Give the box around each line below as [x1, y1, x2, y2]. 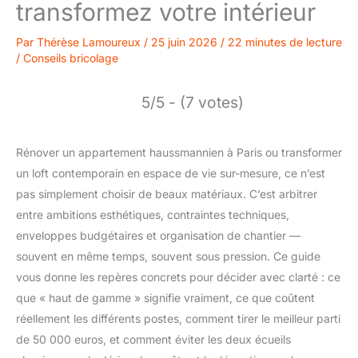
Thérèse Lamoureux [37, 34, 144, 49]
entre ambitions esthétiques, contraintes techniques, [16, 207, 289, 221]
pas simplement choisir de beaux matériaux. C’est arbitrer [16, 186, 317, 201]
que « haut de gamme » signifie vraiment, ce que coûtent [16, 290, 315, 304]
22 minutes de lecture [228, 34, 342, 49]
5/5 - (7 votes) [141, 92, 244, 112]
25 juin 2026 [151, 34, 221, 49]
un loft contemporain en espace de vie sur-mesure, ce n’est [16, 165, 325, 180]
